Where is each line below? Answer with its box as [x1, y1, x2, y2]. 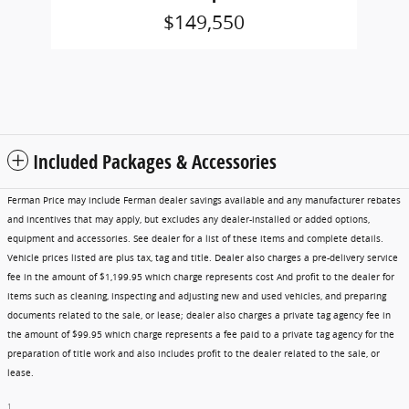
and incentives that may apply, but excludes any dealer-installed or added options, [7, 213, 370, 225]
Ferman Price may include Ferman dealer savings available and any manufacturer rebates [7, 194, 401, 206]
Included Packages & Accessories [33, 148, 277, 174]
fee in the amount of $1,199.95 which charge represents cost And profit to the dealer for [7, 270, 394, 283]
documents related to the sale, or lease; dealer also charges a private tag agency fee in [7, 309, 391, 321]
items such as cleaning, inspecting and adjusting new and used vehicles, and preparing [7, 289, 386, 302]
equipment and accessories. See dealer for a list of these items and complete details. [7, 232, 383, 245]
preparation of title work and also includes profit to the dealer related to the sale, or [7, 347, 380, 360]
